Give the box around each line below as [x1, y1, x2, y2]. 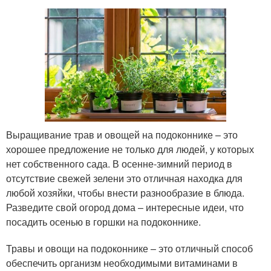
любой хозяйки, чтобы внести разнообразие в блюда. [6, 186, 244, 200]
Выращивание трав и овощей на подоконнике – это [6, 128, 238, 142]
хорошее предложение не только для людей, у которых [6, 142, 254, 157]
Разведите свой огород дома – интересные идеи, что [6, 200, 244, 215]
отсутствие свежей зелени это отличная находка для [6, 171, 243, 186]
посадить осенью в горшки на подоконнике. [6, 215, 201, 229]
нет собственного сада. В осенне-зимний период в [6, 157, 232, 171]
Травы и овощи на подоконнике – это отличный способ [6, 241, 253, 256]
